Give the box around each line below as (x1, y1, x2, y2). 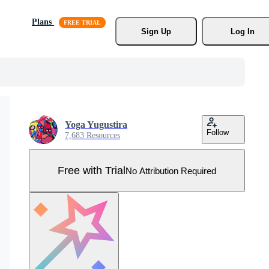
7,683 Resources (65, 131, 120, 140)
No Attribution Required (125, 165, 216, 176)
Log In (230, 26, 255, 36)
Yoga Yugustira (65, 119, 127, 130)
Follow (207, 128, 229, 137)
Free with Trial (58, 164, 125, 177)
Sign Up (141, 26, 171, 36)
